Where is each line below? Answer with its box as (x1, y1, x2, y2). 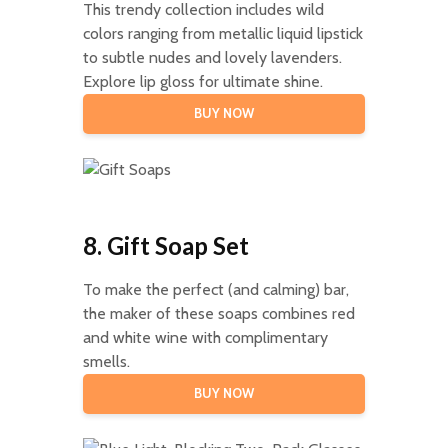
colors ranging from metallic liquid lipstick (82, 23, 363, 43)
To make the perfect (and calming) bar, (82, 279, 349, 299)
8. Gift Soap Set (82, 230, 249, 260)
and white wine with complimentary (82, 327, 328, 347)
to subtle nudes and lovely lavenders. (82, 47, 342, 67)
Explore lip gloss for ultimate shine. (82, 71, 323, 91)
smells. (82, 351, 130, 371)
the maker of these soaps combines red (82, 303, 355, 323)
